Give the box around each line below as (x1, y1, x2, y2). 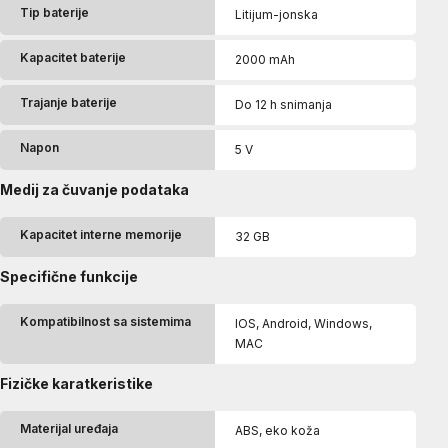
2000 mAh (235, 51, 295, 67)
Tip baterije (20, 4, 89, 20)
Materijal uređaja (20, 420, 118, 436)
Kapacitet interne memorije (20, 226, 182, 242)
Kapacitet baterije (20, 49, 126, 65)
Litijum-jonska (235, 6, 318, 22)
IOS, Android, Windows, (235, 315, 372, 331)
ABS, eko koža (235, 422, 320, 438)
